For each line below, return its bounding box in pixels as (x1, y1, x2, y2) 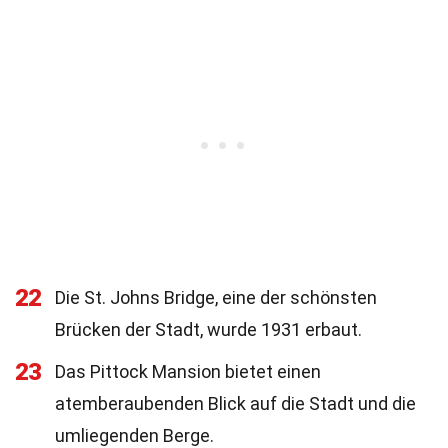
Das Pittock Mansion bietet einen (55, 361, 321, 382)
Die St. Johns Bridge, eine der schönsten (55, 287, 377, 308)
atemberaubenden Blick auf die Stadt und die (55, 393, 416, 414)
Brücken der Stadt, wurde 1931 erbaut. (55, 319, 362, 340)
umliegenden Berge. (55, 425, 214, 446)
